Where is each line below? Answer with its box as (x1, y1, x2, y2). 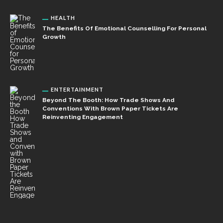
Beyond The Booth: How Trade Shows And (42, 97, 175, 104)
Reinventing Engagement (42, 113, 123, 120)
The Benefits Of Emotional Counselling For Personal (42, 25, 207, 32)
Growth (42, 33, 66, 40)
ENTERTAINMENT (51, 86, 104, 93)
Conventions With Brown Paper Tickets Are (42, 105, 178, 112)
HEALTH (51, 14, 75, 21)
